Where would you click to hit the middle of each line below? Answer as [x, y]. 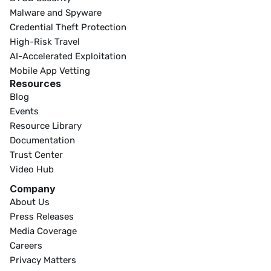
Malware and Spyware [56, 13]
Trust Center [36, 155]
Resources [35, 83]
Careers [26, 246]
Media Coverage [43, 231]
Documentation [42, 140]
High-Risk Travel [45, 42]
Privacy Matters [43, 260]
